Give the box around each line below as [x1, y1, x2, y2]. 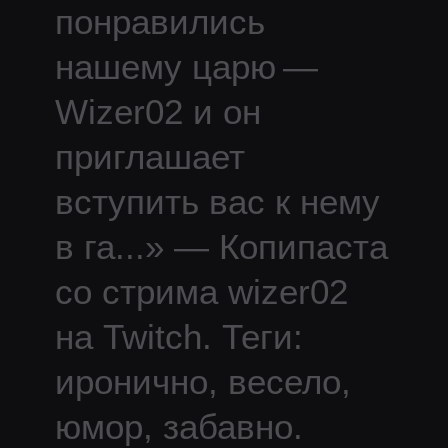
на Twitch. [54, 316, 212, 356]
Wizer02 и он [54, 91, 261, 131]
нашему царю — [54, 46, 318, 86]
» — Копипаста [144, 226, 388, 266]
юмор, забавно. [54, 406, 303, 446]
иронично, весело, [54, 361, 351, 401]
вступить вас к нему [54, 181, 380, 221]
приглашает [54, 136, 245, 176]
